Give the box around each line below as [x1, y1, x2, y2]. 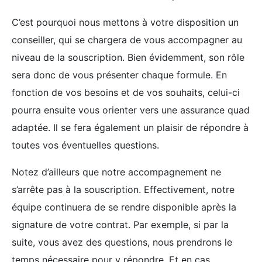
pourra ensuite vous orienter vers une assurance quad [12, 104, 250, 116]
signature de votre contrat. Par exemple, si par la [12, 219, 229, 230]
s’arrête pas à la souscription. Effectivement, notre [12, 184, 235, 195]
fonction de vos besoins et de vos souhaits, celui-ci [12, 87, 240, 98]
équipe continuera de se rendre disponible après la [12, 201, 236, 213]
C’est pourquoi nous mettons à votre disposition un [12, 16, 239, 28]
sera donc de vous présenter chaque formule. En [12, 69, 227, 81]
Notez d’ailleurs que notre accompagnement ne [12, 166, 221, 178]
